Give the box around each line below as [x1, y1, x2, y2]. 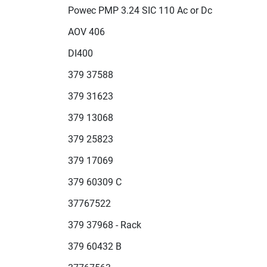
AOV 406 [68, 26, 105, 38]
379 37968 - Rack [68, 219, 141, 231]
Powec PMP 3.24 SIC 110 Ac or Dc [68, 5, 212, 17]
